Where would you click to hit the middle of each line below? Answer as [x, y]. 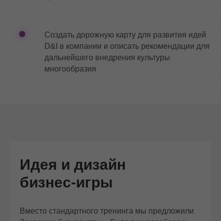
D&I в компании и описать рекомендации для [127, 46]
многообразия [70, 69]
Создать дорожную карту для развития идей [125, 35]
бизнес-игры [66, 182]
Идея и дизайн [73, 165]
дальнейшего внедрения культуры [107, 57]
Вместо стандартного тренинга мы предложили [107, 211]
